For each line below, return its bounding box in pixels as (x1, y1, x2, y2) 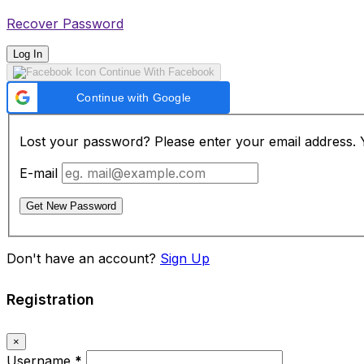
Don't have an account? (6, 249, 160, 266)
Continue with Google (76, 91, 191, 105)
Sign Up (160, 249, 210, 266)
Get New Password (26, 199, 116, 212)
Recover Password (6, 15, 123, 32)
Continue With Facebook (96, 66, 214, 79)
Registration (6, 290, 94, 308)
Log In (13, 48, 42, 61)
